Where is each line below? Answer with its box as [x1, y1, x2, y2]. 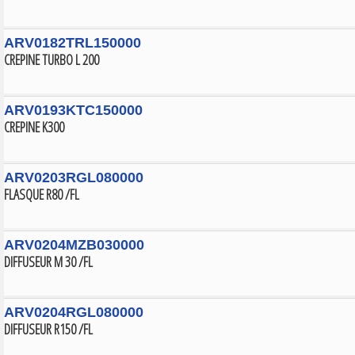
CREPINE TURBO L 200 [4, 50, 99, 69]
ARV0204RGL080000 [4, 304, 143, 320]
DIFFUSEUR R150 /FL [4, 319, 93, 338]
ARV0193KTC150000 [4, 102, 143, 118]
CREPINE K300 [4, 117, 64, 136]
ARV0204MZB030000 [4, 237, 144, 253]
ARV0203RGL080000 [4, 170, 143, 185]
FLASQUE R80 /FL [4, 185, 79, 204]
